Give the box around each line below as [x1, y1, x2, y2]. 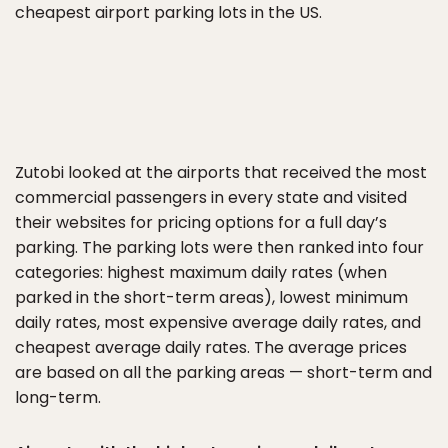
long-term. [15, 386, 101, 409]
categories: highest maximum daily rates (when [15, 261, 387, 284]
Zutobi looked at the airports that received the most [15, 161, 427, 184]
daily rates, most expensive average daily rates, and [15, 311, 421, 334]
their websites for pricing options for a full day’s [15, 211, 387, 234]
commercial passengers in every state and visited [15, 186, 407, 209]
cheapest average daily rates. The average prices [15, 336, 407, 359]
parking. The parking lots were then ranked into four [15, 236, 424, 259]
